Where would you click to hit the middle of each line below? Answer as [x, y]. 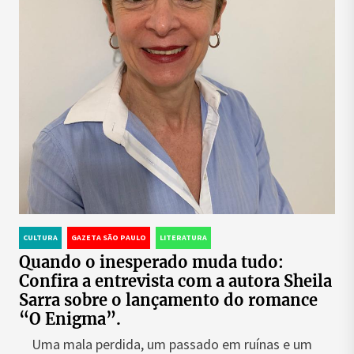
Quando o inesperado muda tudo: [151, 262]
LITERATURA [183, 237]
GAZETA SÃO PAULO [109, 237]
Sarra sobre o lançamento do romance [168, 300]
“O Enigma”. [70, 319]
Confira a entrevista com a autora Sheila [175, 281]
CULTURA [40, 237]
